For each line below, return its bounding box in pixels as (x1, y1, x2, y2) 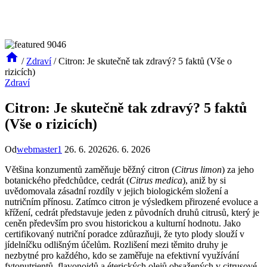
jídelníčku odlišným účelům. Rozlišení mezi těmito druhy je (5, 239, 228, 250)
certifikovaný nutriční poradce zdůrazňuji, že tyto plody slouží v (5, 228, 244, 239)
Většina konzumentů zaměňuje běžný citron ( (5, 164, 175, 175)
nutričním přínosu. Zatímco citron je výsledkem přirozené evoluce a (5, 196, 258, 207)
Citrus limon (175, 164, 222, 175)
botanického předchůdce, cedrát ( (5, 175, 129, 185)
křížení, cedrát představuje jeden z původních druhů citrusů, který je (5, 207, 259, 218)
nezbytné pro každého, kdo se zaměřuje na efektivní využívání (5, 250, 239, 260)
